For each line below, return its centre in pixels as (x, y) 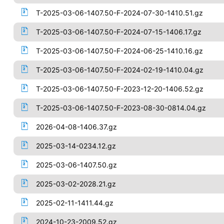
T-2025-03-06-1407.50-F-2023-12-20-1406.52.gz (119, 89)
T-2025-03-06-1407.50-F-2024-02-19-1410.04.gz (119, 70)
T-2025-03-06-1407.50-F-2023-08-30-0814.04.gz (121, 108)
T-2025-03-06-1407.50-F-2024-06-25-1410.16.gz (119, 51)
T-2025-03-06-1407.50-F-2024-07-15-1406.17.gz (118, 32)
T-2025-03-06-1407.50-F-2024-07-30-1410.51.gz (119, 13)
